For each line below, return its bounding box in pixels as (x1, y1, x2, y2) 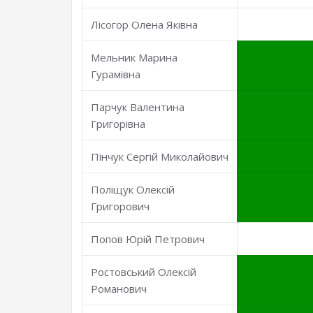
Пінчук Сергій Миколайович (91, 150, 229, 163)
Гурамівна (91, 67, 141, 81)
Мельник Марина (91, 50, 178, 64)
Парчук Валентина (91, 100, 185, 114)
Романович (91, 282, 147, 296)
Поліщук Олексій (91, 182, 175, 196)
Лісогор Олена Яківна (91, 17, 198, 31)
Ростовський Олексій (91, 265, 197, 279)
